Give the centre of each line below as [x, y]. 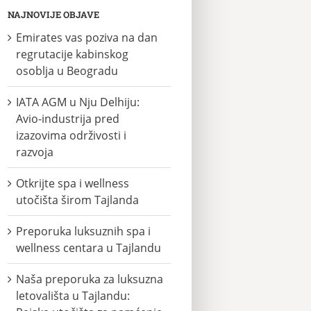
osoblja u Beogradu [67, 70]
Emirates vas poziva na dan [87, 37]
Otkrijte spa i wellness [73, 183]
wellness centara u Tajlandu [89, 247]
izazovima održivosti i [71, 135]
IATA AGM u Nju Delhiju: [78, 102]
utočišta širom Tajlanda [77, 200]
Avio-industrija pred [68, 118]
